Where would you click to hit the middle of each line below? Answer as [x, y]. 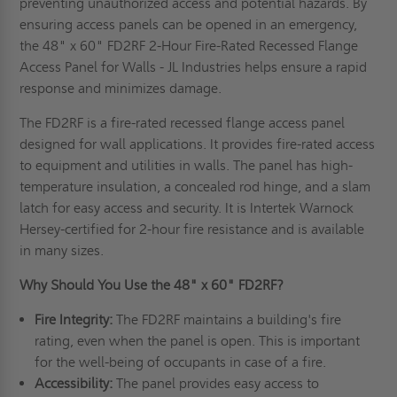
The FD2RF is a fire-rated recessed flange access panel [183, 123]
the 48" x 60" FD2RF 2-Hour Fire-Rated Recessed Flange [189, 46]
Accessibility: [73, 384]
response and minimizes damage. [123, 89]
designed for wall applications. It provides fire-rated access [198, 144]
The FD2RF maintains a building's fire [228, 320]
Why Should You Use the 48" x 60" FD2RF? [152, 285]
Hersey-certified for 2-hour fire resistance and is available [192, 230]
